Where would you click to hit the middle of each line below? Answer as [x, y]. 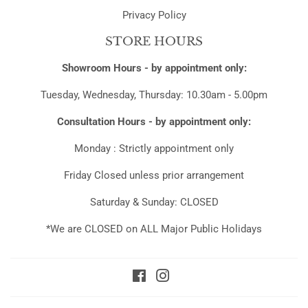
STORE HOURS [154, 41]
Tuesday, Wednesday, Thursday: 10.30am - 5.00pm [154, 95]
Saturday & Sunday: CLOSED [154, 202]
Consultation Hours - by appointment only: [154, 121]
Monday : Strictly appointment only [154, 148]
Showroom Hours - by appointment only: [154, 68]
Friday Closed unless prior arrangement [154, 175]
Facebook [169, 277]
